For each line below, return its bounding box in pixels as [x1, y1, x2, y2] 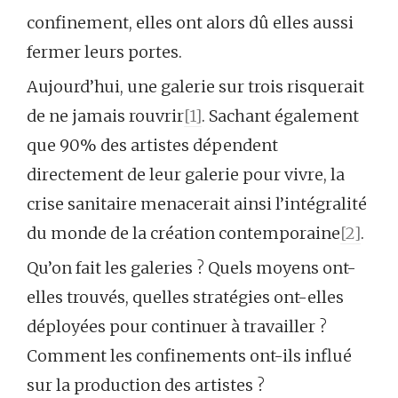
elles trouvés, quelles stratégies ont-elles [27, 287, 344, 307]
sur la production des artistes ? [27, 375, 265, 395]
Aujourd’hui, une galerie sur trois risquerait [27, 76, 364, 97]
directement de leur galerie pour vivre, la [27, 164, 345, 185]
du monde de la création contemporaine [27, 223, 340, 243]
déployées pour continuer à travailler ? [27, 316, 327, 337]
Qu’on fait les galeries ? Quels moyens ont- [27, 258, 356, 278]
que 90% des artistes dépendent [27, 135, 278, 155]
